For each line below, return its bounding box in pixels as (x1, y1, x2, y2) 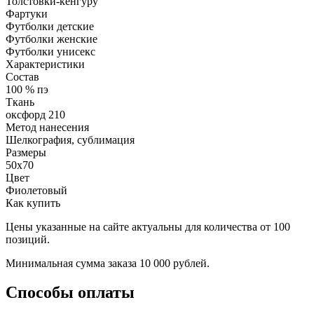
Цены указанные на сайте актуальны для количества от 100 (6, 220, 290, 233)
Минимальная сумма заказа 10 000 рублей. (6, 257, 210, 269)
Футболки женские (6, 32, 97, 45)
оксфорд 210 (6, 108, 65, 121)
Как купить (6, 196, 60, 209)
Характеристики (6, 57, 85, 70)
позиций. (6, 233, 50, 245)
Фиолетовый (6, 184, 67, 196)
